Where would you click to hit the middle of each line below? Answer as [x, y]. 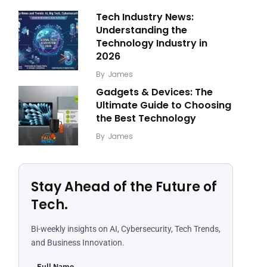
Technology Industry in [152, 44]
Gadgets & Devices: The [154, 92]
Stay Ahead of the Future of [124, 187]
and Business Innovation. [78, 243]
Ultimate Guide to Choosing [164, 105]
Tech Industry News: [145, 17]
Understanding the [142, 30]
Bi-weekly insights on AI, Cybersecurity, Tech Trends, [126, 229]
